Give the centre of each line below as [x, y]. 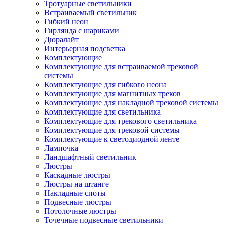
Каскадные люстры [77, 175]
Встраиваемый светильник [90, 12]
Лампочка [61, 148]
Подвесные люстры [78, 202]
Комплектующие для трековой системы [112, 130]
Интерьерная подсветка [85, 48]
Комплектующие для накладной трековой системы [131, 103]
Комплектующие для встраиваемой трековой [121, 67]
